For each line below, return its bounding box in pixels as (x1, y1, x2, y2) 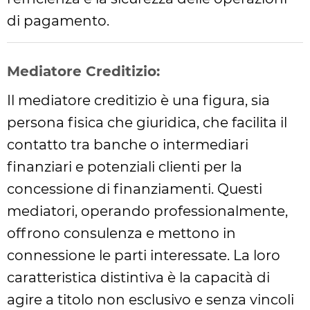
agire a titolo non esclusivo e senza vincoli (7, 291, 294, 308)
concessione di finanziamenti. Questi (7, 181, 262, 197)
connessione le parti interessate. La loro (7, 247, 280, 264)
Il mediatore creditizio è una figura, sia (7, 92, 270, 109)
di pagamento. (7, 12, 109, 29)
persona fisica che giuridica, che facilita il (7, 114, 287, 131)
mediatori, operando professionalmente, (7, 203, 288, 219)
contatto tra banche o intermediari (7, 136, 248, 153)
